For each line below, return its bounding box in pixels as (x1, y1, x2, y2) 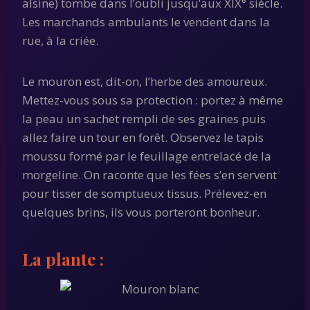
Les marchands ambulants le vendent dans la (22, 13, 270, 30)
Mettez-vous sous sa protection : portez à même (22, 91, 283, 108)
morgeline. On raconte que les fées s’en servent (22, 166, 277, 183)
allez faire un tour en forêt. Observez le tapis (22, 129, 264, 145)
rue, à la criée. (22, 32, 98, 48)
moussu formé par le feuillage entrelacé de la (22, 147, 271, 164)
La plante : (22, 247, 104, 270)
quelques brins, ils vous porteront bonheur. (22, 203, 259, 220)
